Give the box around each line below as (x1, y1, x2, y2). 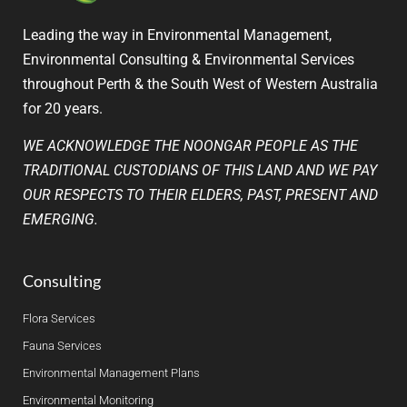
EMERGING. (23, 211, 98, 229)
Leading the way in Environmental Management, (23, 25, 332, 44)
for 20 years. (23, 99, 103, 117)
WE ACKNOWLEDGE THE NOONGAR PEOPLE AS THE (23, 137, 358, 155)
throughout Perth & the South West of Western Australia (23, 74, 378, 93)
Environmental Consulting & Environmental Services (23, 50, 354, 68)
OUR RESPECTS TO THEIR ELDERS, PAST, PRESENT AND (23, 186, 378, 204)
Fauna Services (23, 338, 102, 352)
